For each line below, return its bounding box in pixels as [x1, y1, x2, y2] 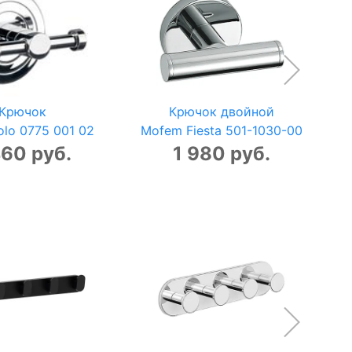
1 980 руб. [172, 142, 270, 166]
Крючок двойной [168, 104, 274, 120]
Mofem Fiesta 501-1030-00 [140, 123, 302, 139]
